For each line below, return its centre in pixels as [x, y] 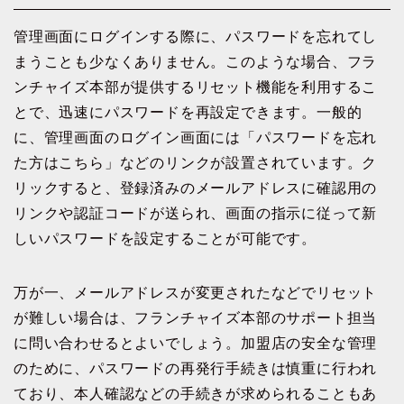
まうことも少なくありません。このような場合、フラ [196, 62]
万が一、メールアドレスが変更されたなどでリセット [196, 293]
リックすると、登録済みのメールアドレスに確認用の [196, 188]
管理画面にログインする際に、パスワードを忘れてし [196, 37]
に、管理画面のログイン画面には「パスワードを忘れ [196, 138]
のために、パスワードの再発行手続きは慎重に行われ [196, 369]
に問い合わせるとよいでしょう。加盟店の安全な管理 [196, 344]
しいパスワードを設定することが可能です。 [165, 239]
